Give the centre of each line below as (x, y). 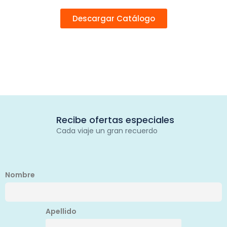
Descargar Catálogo (113, 19)
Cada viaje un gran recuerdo (107, 131)
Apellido (61, 212)
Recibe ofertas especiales (115, 120)
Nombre (20, 175)
